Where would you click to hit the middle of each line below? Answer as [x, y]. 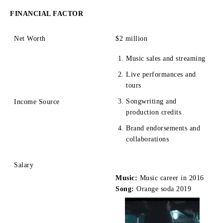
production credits [154, 112]
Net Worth [30, 38]
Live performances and [161, 74]
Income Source [38, 102]
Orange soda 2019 [164, 189]
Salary [25, 165]
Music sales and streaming [166, 58]
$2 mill [127, 38]
